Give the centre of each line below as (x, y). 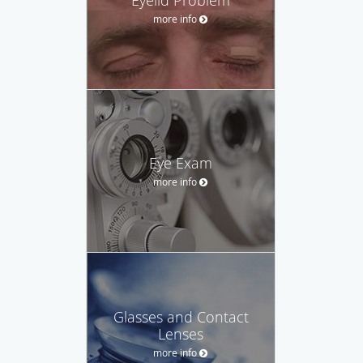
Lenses (181, 333)
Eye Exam (181, 162)
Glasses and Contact (181, 316)
